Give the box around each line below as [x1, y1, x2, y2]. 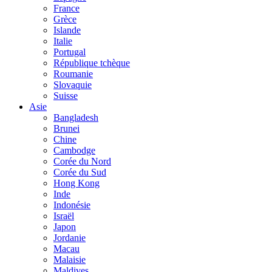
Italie [53, 36, 72, 46]
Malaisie [53, 254, 86, 265]
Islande [53, 25, 81, 35]
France [53, 3, 80, 13]
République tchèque [53, 58, 130, 68]
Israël [53, 211, 74, 221]
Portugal [53, 47, 86, 57]
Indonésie [53, 200, 90, 210]
